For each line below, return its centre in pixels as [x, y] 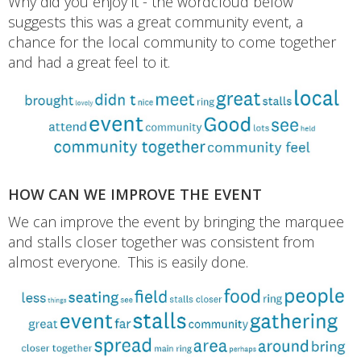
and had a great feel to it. [89, 62]
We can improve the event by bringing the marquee [176, 221]
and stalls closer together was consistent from [161, 241]
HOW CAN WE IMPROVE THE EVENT [135, 194]
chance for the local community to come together [172, 41]
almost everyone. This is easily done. [128, 261]
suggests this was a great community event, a [156, 21]
